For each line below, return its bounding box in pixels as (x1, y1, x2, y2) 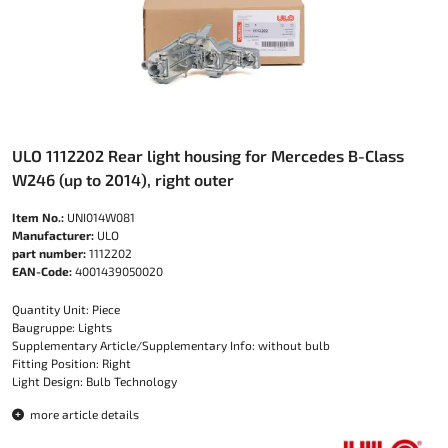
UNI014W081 (64, 210, 135, 225)
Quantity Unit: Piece (12, 302, 120, 317)
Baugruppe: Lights (12, 320, 112, 335)
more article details (27, 407, 139, 422)
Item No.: (12, 210, 64, 225)
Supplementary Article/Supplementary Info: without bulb (12, 338, 330, 353)
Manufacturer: (12, 228, 94, 243)
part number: (12, 246, 86, 261)
